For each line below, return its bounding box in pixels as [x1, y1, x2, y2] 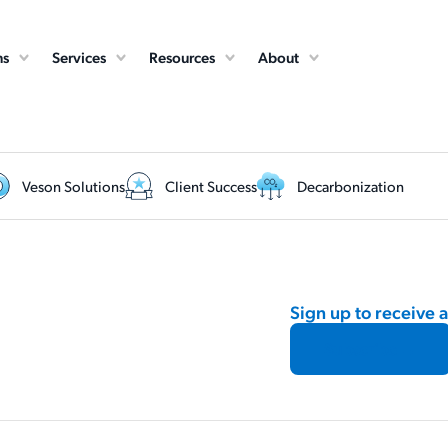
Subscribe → [324, 337, 418, 360]
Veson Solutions [22, 176, 125, 195]
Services [52, 46, 107, 67]
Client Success [165, 176, 257, 195]
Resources [149, 46, 216, 67]
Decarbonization [297, 176, 404, 195]
